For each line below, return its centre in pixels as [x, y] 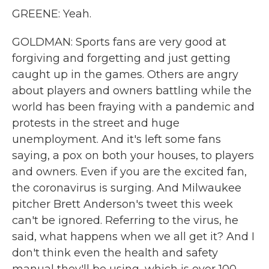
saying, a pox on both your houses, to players [133, 156]
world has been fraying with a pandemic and [133, 107]
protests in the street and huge [96, 123]
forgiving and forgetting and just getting [121, 58]
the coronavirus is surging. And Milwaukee [127, 188]
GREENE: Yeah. [52, 14]
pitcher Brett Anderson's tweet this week [122, 204]
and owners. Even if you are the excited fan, [129, 172]
